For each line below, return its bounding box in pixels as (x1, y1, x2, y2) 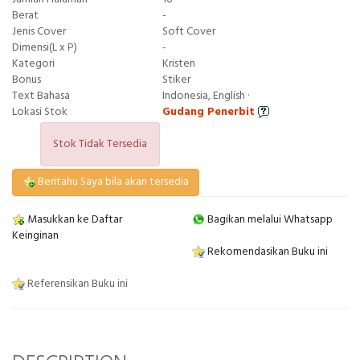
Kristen (162, 54, 195, 73)
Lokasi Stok (12, 102, 67, 121)
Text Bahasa (12, 86, 70, 105)
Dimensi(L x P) (12, 38, 77, 57)
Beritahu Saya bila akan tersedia (35, 172, 189, 191)
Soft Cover (162, 22, 215, 41)
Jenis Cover (12, 22, 66, 41)
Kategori (12, 54, 55, 73)
